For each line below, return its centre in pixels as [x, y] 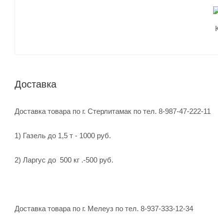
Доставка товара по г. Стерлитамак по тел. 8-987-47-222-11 [113, 111]
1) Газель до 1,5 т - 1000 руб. [63, 135]
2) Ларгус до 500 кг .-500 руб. [64, 160]
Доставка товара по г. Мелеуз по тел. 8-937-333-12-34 [104, 208]
